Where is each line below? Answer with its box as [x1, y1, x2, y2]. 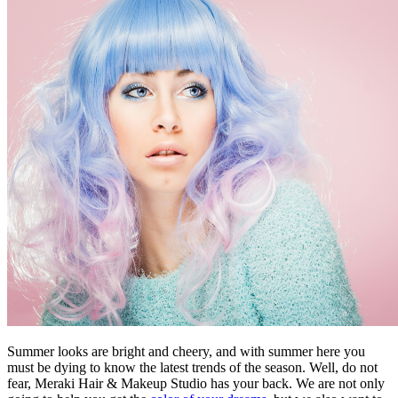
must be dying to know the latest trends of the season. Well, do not [7, 359, 378, 375]
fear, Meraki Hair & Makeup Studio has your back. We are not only [7, 375, 385, 391]
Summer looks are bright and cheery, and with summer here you [7, 343, 365, 359]
